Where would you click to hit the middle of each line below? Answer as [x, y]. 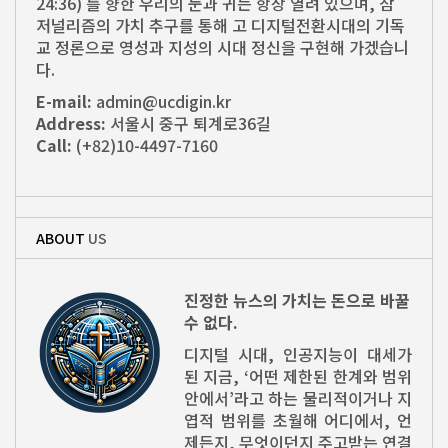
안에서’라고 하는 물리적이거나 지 [298, 398]
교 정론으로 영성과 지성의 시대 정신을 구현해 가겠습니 [222, 47]
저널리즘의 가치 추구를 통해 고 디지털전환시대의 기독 [220, 25]
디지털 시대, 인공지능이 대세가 [298, 354]
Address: [71, 123]
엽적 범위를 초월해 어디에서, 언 [298, 420]
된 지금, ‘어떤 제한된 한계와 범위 [298, 376]
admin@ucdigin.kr [161, 101]
